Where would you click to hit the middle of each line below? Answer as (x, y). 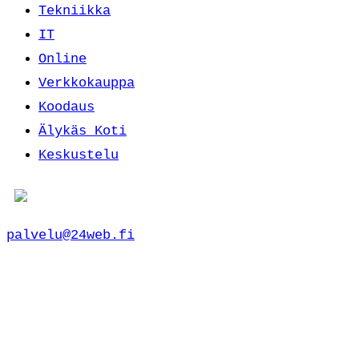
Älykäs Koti (83, 131)
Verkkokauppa (87, 83)
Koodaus (67, 107)
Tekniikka (75, 10)
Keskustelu (79, 155)
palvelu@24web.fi (71, 235)
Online (63, 58)
